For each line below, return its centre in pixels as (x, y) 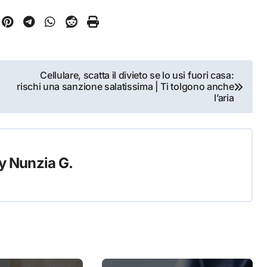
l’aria (224, 98)
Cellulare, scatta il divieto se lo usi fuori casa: (137, 75)
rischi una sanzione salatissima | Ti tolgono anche (125, 87)
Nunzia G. (41, 163)
